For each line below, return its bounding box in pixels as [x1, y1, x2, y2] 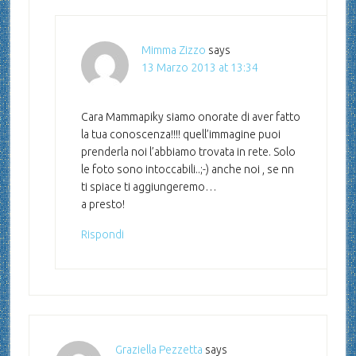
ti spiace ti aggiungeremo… [80, 180, 217, 194]
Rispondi [80, 228, 124, 242]
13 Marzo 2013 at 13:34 [141, 61, 258, 75]
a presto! [80, 198, 125, 211]
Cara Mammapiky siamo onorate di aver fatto [80, 110, 300, 124]
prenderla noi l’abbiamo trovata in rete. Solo [80, 145, 296, 159]
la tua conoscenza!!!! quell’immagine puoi [80, 128, 281, 141]
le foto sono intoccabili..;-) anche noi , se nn [80, 163, 294, 176]
